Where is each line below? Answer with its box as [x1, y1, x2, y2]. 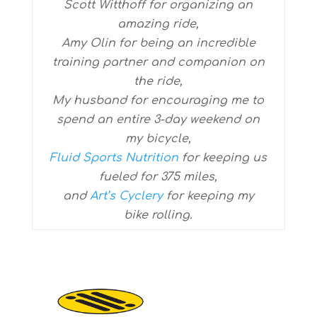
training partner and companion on [52, 56, 265, 69]
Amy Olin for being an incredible [61, 37, 255, 50]
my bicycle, [125, 132, 192, 145]
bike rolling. [124, 209, 193, 221]
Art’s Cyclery [89, 190, 163, 202]
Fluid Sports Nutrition [50, 151, 179, 164]
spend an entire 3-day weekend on [57, 113, 260, 126]
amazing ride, [117, 18, 200, 30]
